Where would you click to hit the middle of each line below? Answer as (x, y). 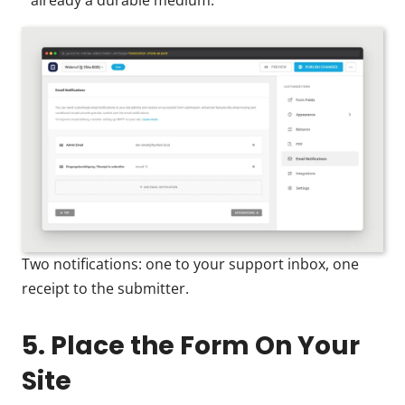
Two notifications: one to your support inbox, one (190, 264)
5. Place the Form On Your (191, 346)
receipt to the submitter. (105, 289)
